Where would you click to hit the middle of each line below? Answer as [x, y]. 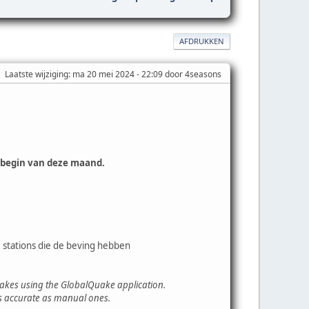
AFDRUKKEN [202, 41]
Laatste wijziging [37, 74]
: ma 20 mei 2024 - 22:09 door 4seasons [145, 74]
